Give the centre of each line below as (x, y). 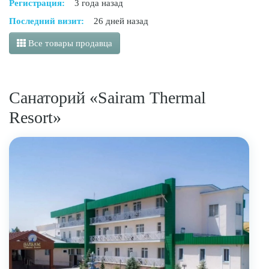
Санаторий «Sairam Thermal (107, 98)
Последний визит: (47, 21)
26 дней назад (121, 21)
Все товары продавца (69, 44)
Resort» (35, 118)
